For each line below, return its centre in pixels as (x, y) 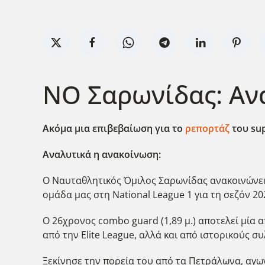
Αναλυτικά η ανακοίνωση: (102, 155)
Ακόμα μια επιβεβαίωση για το (114, 129)
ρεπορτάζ (209, 129)
